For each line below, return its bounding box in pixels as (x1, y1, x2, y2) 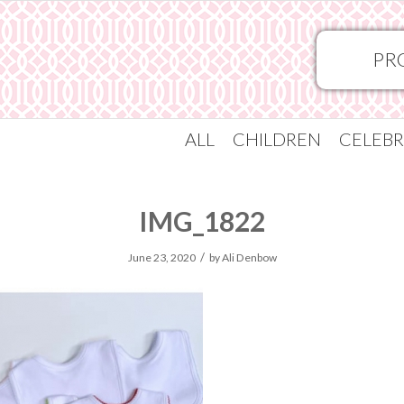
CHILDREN (233, 128, 321, 150)
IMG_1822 (139, 205, 265, 237)
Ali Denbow (221, 251, 277, 264)
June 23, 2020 (127, 251, 196, 264)
